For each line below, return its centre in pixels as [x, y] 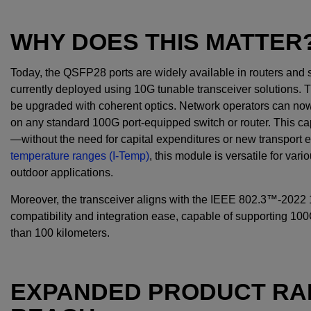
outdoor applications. [63, 173]
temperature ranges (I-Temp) [80, 156]
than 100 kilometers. [60, 233]
